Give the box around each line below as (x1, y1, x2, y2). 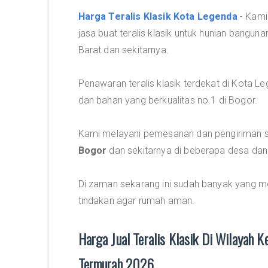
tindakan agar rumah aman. (78, 195, 195, 206)
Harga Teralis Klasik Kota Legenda (78, 11, 237, 22)
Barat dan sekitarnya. (78, 44, 169, 56)
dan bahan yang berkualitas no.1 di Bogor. (78, 95, 258, 106)
